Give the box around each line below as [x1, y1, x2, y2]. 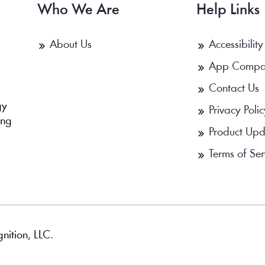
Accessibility [208, 38, 263, 51]
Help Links [196, 2, 260, 18]
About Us [49, 38, 92, 51]
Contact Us [208, 82, 259, 95]
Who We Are [37, 2, 119, 18]
